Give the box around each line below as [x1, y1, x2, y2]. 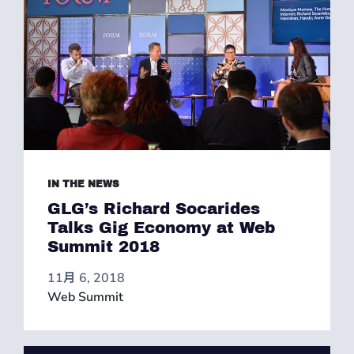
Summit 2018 [47, 238, 160, 255]
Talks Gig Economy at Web [47, 219, 275, 236]
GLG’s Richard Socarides [47, 200, 260, 217]
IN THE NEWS [47, 179, 119, 190]
